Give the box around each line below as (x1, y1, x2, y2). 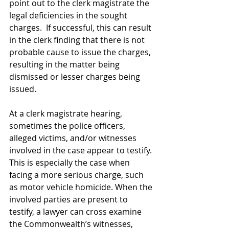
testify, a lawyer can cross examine (9, 206, 144, 217)
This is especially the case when (9, 157, 132, 168)
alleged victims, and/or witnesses (9, 132, 139, 144)
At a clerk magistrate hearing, (9, 108, 124, 119)
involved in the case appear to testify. (9, 145, 154, 156)
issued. (9, 83, 38, 95)
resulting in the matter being (9, 59, 122, 70)
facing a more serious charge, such (9, 169, 146, 180)
